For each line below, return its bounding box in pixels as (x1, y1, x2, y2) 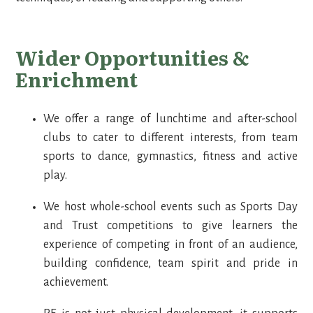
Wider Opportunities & (15, 42, 250, 72)
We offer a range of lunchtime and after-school (43, 112, 298, 125)
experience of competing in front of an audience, (43, 238, 298, 251)
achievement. (43, 275, 113, 289)
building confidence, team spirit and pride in (43, 256, 298, 270)
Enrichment (15, 64, 143, 94)
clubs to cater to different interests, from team (43, 131, 298, 144)
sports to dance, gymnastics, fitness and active (43, 150, 298, 163)
